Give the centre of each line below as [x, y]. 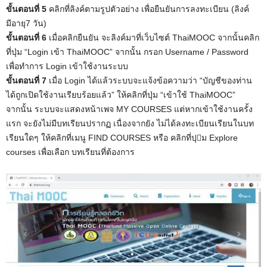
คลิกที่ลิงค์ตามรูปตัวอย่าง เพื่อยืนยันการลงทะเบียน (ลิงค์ [149, 9]
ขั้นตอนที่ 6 [26, 38]
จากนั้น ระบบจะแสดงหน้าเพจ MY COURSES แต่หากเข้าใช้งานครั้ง [129, 109]
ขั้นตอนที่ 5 [27, 9]
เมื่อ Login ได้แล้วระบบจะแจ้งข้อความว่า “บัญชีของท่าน [150, 81]
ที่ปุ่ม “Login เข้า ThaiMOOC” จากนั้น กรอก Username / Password [127, 52]
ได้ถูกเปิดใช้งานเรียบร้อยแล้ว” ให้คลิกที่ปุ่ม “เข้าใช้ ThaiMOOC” [121, 95]
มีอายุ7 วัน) [26, 24]
